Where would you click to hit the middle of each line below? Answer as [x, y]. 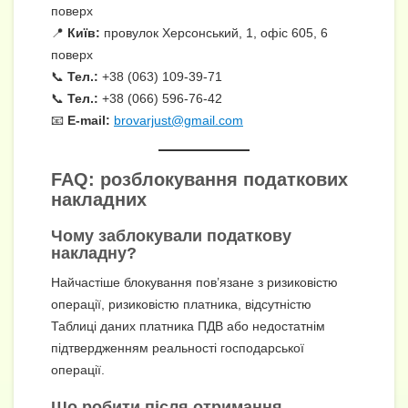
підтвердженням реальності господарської [178, 347]
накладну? [94, 253]
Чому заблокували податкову [171, 235]
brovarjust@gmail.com [178, 120]
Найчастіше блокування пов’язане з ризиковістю [194, 282]
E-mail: [89, 120]
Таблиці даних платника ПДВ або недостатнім [188, 326]
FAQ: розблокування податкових [199, 179]
